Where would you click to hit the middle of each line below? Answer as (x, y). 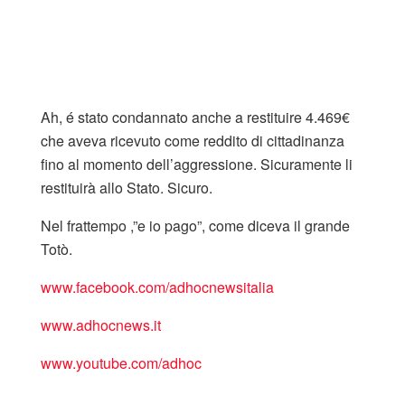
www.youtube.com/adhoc (121, 363)
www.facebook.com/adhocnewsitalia (157, 287)
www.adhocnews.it (101, 325)
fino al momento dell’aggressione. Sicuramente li (197, 165)
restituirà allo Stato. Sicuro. (128, 188)
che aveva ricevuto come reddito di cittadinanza (193, 141)
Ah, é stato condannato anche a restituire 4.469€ (195, 118)
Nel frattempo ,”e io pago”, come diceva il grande (195, 226)
